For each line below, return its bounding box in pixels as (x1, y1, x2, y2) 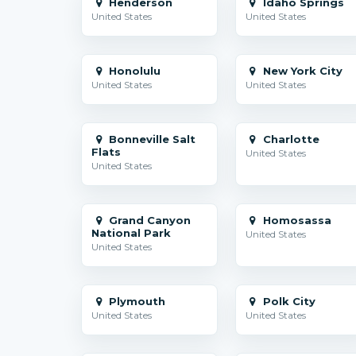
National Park (91, 226, 171, 239)
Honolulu (106, 64, 161, 77)
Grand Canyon (106, 214, 192, 226)
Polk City (259, 295, 315, 308)
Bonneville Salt (106, 133, 196, 145)
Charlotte (259, 133, 319, 145)
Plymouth (106, 295, 166, 308)
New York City (259, 64, 342, 77)
